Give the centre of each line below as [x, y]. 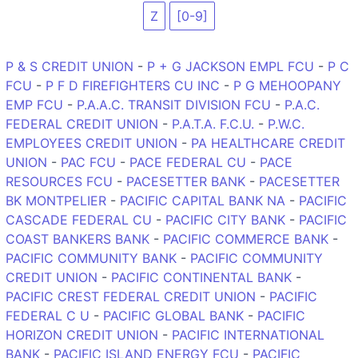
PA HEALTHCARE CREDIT [268, 143]
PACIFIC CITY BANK [225, 219]
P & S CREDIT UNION [70, 66]
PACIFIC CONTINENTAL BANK [201, 277]
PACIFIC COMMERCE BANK [246, 239]
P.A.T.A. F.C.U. [213, 123]
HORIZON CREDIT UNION [82, 334]
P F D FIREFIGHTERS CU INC [133, 85]
